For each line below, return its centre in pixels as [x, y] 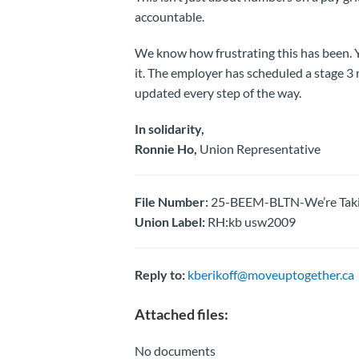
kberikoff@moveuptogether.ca [270, 274]
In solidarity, [169, 128]
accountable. [169, 16]
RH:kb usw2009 [250, 221]
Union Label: [169, 221]
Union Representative [260, 148]
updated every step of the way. [218, 92]
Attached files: [181, 314]
